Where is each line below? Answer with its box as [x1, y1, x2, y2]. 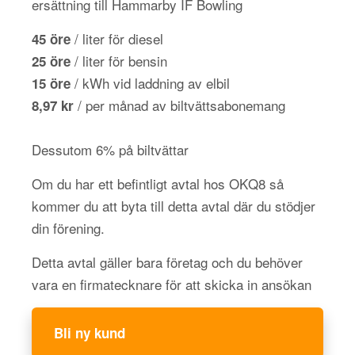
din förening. [32, 218, 105, 238]
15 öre [32, 74, 71, 93]
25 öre [32, 52, 71, 71]
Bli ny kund [54, 323, 125, 342]
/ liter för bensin [71, 51, 167, 71]
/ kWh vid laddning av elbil [71, 73, 230, 93]
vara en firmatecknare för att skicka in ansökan [32, 274, 311, 294]
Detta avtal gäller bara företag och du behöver [32, 252, 303, 272]
